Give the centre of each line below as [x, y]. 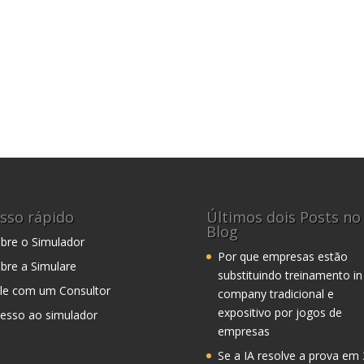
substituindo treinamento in [290, 275]
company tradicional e [275, 294]
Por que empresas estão [282, 257]
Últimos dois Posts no [283, 217]
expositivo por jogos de [279, 313]
